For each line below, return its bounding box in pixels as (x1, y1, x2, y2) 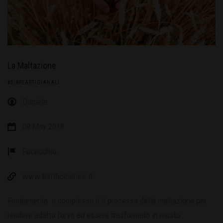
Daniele (22, 96, 47, 107)
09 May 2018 (22, 121, 64, 131)
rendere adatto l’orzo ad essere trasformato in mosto (7, 210, 180, 220)
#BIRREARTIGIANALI (7, 79, 60, 85)
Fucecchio (22, 146, 56, 156)
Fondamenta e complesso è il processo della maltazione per (7, 195, 207, 206)
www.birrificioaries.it (22, 171, 93, 181)
